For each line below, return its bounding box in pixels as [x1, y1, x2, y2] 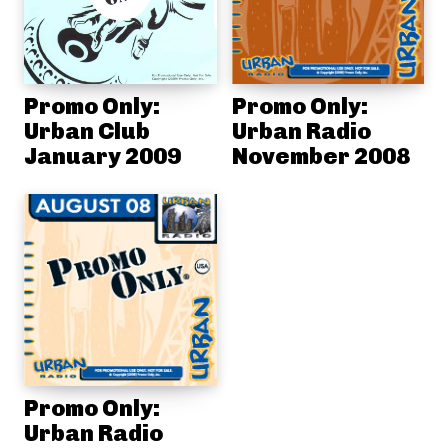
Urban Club [24, 116, 150, 145]
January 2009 [24, 141, 181, 170]
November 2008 [231, 141, 410, 170]
